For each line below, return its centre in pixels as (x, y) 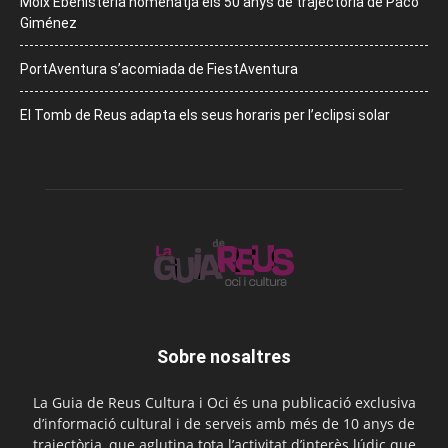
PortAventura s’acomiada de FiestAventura (159, 69)
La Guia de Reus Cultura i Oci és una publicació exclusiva (224, 403)
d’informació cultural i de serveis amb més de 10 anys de (224, 424)
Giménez (48, 23)
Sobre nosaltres (224, 357)
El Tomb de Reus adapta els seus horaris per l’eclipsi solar (205, 115)
